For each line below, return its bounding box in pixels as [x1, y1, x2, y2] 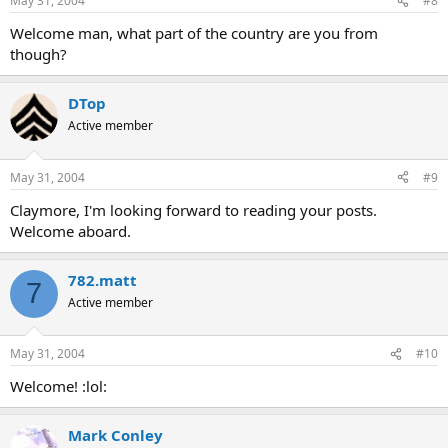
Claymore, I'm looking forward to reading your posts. [10, 199, 377, 220]
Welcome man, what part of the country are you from [10, 23, 378, 43]
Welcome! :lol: [10, 376, 107, 396]
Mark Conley [68, 425, 163, 445]
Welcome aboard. [10, 220, 131, 241]
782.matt [68, 269, 137, 290]
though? [10, 44, 67, 64]
